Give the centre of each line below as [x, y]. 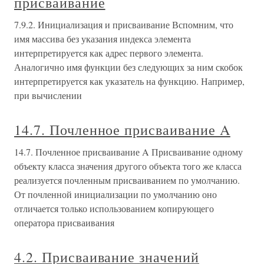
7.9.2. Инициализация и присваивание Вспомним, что [124, 24]
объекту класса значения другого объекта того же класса [128, 166]
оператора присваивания [64, 222]
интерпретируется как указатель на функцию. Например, [129, 81]
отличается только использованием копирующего [114, 208]
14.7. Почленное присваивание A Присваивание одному [128, 152]
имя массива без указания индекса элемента [103, 39]
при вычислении [48, 95]
